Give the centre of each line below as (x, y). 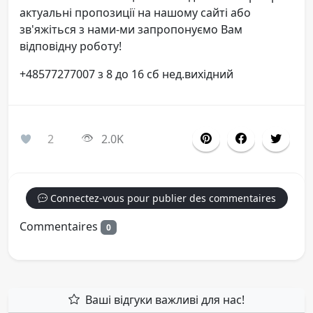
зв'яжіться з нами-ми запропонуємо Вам (131, 29)
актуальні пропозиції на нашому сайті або (135, 12)
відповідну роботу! (71, 46)
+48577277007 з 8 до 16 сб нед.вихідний (126, 74)
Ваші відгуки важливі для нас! (165, 299)
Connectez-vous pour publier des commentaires (161, 198)
